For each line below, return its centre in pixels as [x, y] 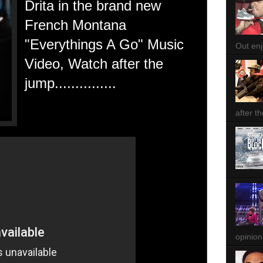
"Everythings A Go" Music [104, 44]
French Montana [75, 25]
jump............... [70, 83]
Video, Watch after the [94, 64]
